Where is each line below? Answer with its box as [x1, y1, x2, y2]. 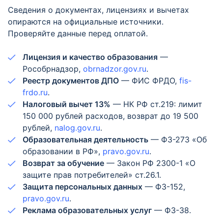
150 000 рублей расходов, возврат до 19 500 [23, 111, 198, 121]
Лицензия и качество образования [23, 52, 158, 62]
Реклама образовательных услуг [23, 205, 152, 215]
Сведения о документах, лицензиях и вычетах [8, 5, 189, 15]
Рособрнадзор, [23, 64, 83, 74]
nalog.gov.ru [55, 123, 100, 133]
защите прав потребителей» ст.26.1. [23, 170, 161, 180]
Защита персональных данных [23, 182, 142, 192]
